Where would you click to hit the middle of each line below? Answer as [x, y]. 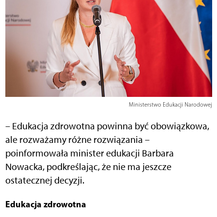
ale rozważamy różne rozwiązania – [77, 140]
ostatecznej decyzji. [45, 180]
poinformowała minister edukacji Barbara [89, 153]
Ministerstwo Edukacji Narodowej [170, 105]
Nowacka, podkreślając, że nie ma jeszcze [88, 167]
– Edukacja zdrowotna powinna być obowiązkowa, [107, 126]
